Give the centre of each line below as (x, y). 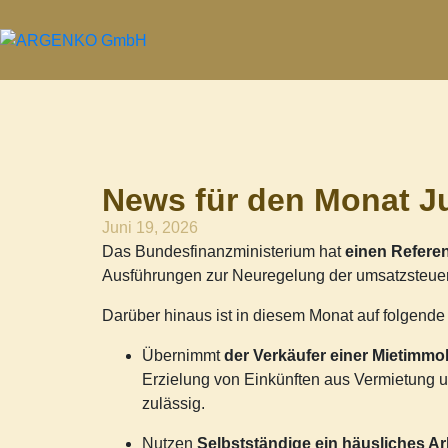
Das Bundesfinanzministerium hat (223, 251)
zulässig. (173, 403)
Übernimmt (183, 355)
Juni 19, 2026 (150, 227)
